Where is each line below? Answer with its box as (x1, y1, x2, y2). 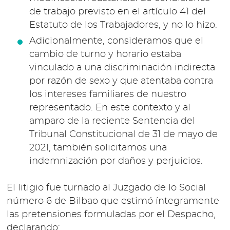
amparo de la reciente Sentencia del (29, 116, 195, 126)
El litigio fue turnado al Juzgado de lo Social (7, 183, 206, 193)
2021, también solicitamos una (29, 143, 167, 152)
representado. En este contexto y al (29, 103, 190, 112)
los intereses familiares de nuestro (29, 89, 186, 99)
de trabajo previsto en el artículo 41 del (29, 7, 206, 17)
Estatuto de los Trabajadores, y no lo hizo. (29, 21, 220, 30)
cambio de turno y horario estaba (29, 49, 181, 59)
